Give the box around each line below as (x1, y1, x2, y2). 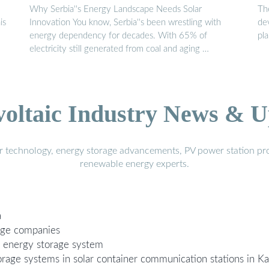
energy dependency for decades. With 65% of (29, 31, 207, 41)
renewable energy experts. (80, 159, 189, 169)
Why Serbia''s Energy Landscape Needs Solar (29, 5, 202, 14)
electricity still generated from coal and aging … (29, 44, 209, 54)
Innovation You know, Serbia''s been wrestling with (29, 18, 221, 28)
